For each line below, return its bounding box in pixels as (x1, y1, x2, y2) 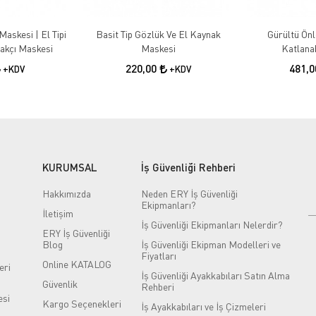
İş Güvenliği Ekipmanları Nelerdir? (140, 218, 283, 231)
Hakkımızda (42, 187, 91, 200)
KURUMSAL (42, 160, 97, 174)
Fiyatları (140, 249, 176, 262)
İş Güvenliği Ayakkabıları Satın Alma (140, 269, 290, 281)
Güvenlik (42, 277, 78, 290)
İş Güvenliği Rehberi (140, 160, 236, 174)
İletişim (42, 207, 73, 219)
